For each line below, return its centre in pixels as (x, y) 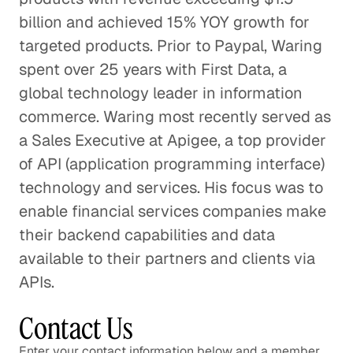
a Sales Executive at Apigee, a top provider (173, 141)
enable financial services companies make (173, 212)
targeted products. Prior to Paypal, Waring (171, 46)
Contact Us (76, 329)
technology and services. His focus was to (171, 188)
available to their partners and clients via (167, 259)
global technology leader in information (161, 93)
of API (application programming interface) (172, 164)
